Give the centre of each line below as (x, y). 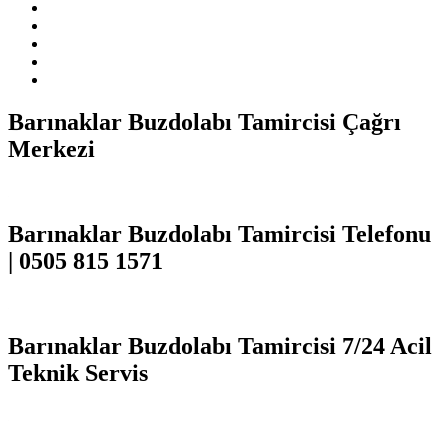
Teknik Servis (78, 372)
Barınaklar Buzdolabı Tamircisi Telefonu (219, 233)
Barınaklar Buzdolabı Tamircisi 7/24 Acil (220, 345)
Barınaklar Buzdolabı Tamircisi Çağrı (204, 122)
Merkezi (51, 149)
